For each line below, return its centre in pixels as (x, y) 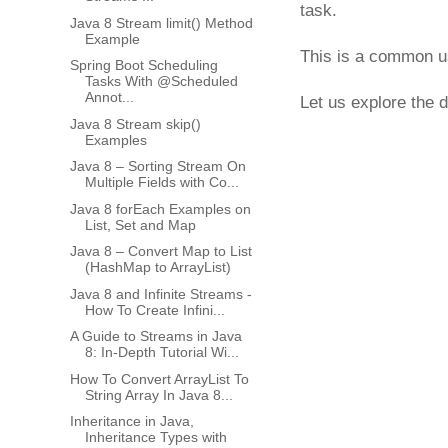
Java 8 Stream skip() (135, 123)
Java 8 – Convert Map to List (160, 251)
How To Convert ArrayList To (159, 378)
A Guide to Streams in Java (155, 336)
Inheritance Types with (155, 437)
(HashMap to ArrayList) (157, 267)
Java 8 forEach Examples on (160, 208)
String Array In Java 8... (158, 394)
